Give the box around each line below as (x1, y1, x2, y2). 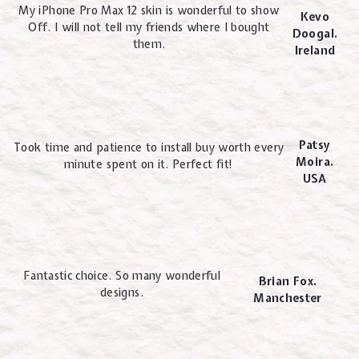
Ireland (294, 42, 336, 58)
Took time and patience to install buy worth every (14, 139, 284, 155)
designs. (100, 284, 143, 300)
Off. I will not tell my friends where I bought (28, 20, 270, 35)
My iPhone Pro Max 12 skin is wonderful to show (18, 3, 280, 18)
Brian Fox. (258, 274, 317, 289)
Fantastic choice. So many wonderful (22, 268, 221, 283)
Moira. (296, 154, 334, 169)
